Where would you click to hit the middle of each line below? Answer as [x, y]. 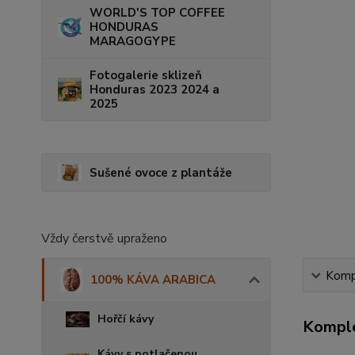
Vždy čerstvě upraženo [104, 238]
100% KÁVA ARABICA [153, 279]
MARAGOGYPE [133, 42]
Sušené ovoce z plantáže [161, 172]
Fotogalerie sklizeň [146, 76]
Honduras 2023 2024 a [155, 90]
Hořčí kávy [126, 319]
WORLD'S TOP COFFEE [157, 13]
